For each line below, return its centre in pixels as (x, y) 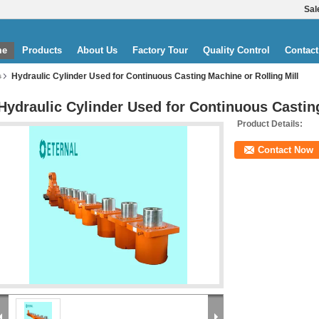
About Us (97, 50)
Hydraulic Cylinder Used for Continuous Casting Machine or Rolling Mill (155, 76)
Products (42, 50)
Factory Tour (160, 50)
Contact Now (286, 150)
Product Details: (270, 124)
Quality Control (236, 50)
